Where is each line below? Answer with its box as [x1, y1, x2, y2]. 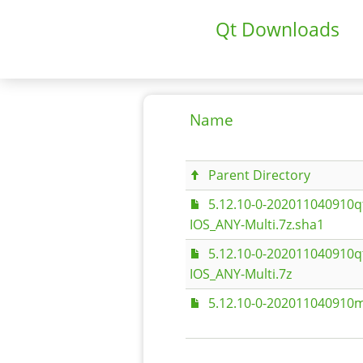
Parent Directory [207, 166, 310, 184]
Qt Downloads [216, 16, 340, 42]
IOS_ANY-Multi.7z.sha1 [190, 216, 324, 233]
